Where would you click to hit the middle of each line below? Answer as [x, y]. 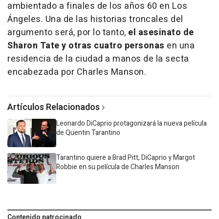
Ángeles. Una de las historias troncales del [95, 20]
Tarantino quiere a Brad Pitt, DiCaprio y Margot [126, 158]
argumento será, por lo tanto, [68, 33]
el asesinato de [161, 33]
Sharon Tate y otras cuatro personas [86, 46]
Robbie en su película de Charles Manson [118, 167]
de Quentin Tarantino [88, 133]
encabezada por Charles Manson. [77, 72]
